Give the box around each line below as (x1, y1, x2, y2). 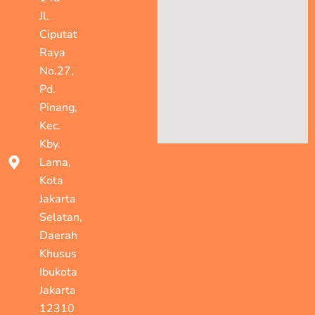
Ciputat (39, 26, 77, 42)
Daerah (39, 227, 77, 243)
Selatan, (39, 209, 82, 225)
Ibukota (39, 264, 77, 280)
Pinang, (39, 99, 77, 115)
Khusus (39, 245, 77, 262)
